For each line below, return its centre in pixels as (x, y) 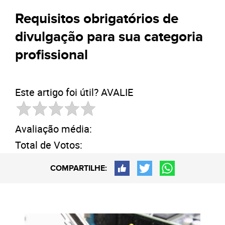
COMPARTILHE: (79, 168)
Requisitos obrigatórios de (97, 19)
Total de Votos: (49, 145)
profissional (51, 55)
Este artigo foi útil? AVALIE (74, 92)
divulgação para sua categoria (109, 37)
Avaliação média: (53, 129)
